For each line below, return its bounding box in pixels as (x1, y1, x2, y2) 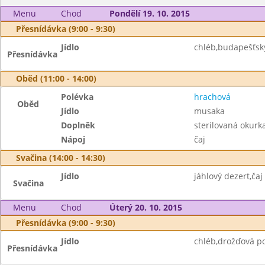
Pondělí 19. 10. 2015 (109, 8, 190, 19)
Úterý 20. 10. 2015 (109, 202, 182, 213)
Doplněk (61, 119, 96, 131)
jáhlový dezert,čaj (193, 170, 263, 182)
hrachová (193, 91, 231, 102)
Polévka (61, 91, 94, 102)
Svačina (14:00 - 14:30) (16, 152, 105, 163)
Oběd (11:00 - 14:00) (16, 73, 96, 84)
